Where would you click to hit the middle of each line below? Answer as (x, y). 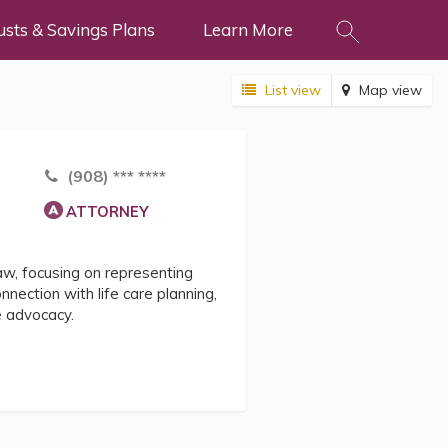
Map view (390, 90)
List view (292, 90)
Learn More (247, 29)
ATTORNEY (106, 212)
